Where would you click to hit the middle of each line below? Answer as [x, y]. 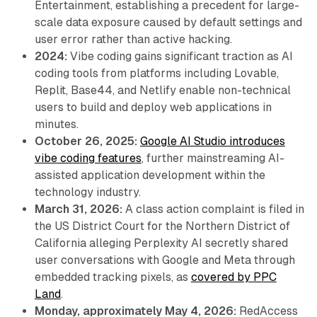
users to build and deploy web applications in [153, 108]
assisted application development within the [150, 175]
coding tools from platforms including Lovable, [156, 74]
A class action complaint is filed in [213, 209]
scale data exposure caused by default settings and [168, 23]
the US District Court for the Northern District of [162, 226]
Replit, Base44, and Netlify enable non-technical [162, 91]
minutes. [56, 125]
